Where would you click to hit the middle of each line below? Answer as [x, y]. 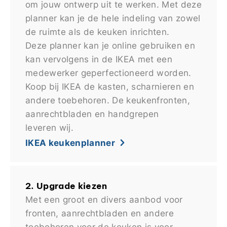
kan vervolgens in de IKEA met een [99, 59]
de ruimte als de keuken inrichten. [98, 31]
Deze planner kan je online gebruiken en [110, 45]
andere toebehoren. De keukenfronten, [108, 100]
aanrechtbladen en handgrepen [92, 113]
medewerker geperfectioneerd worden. [108, 72]
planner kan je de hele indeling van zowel [113, 18]
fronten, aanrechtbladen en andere [100, 213]
